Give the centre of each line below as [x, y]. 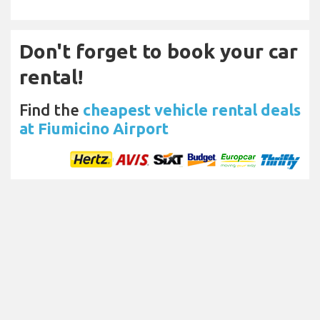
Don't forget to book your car [159, 51]
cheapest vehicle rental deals [192, 110]
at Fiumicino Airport [94, 129]
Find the [51, 110]
